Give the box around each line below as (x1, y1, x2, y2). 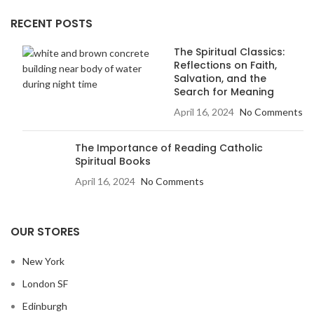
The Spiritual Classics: (173, 45, 285, 59)
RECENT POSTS (11, 15, 93, 32)
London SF (22, 278, 68, 289)
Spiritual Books (75, 154, 151, 168)
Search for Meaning (173, 85, 274, 99)
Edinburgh (22, 300, 67, 312)
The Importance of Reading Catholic (75, 141, 263, 155)
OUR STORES (11, 224, 80, 240)
